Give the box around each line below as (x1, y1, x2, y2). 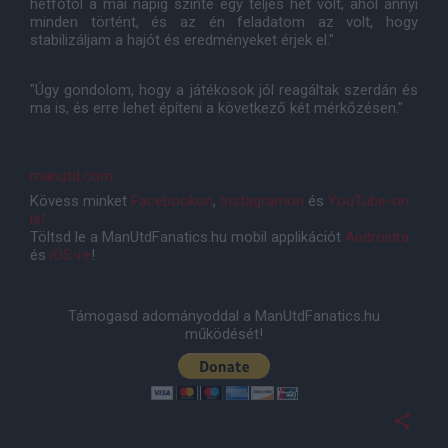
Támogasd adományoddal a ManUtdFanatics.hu (68, 306, 380, 325)
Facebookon (131, 191, 213, 210)
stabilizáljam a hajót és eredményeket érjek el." (30, 30, 334, 49)
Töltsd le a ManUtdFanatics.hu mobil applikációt (30, 227, 345, 246)
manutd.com (30, 166, 113, 185)
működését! (185, 324, 263, 343)
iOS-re (50, 245, 91, 264)
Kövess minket (30, 191, 131, 210)
